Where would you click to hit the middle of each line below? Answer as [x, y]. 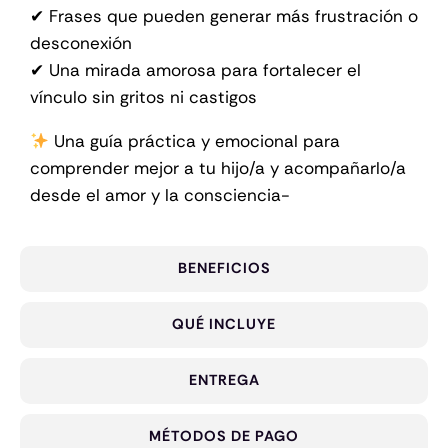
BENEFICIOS [224, 269]
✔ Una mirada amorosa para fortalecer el [195, 70]
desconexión [81, 43]
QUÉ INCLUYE [224, 325]
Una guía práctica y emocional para [195, 141]
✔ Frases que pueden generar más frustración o [224, 16]
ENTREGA [224, 381]
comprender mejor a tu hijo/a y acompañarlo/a [218, 168]
